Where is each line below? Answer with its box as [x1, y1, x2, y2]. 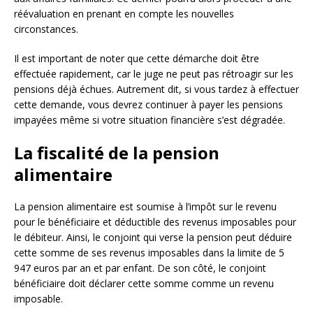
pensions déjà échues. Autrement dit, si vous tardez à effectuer [14, 82, 299, 96]
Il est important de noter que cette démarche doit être [14, 52, 259, 66]
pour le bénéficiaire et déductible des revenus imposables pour [14, 215, 296, 229]
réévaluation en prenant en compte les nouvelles [14, 7, 234, 21]
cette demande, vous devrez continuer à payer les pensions [14, 98, 283, 112]
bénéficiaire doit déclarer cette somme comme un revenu [14, 277, 274, 291]
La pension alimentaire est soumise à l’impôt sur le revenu [14, 200, 277, 214]
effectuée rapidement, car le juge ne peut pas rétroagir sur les [14, 67, 293, 81]
